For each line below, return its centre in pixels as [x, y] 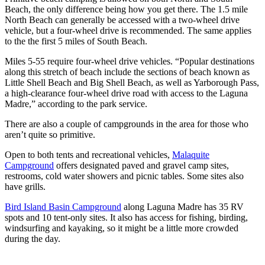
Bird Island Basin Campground [63, 207]
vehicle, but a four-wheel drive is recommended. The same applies [128, 31]
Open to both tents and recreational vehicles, [88, 155]
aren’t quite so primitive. [50, 135]
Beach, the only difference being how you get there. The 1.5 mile [126, 9]
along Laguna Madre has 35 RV [182, 207]
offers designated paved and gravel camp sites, [141, 166]
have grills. [25, 187]
